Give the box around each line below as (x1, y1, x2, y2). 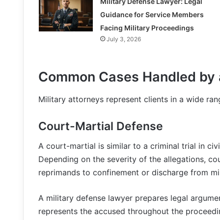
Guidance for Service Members (100, 10, 204, 19)
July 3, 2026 (106, 35, 141, 43)
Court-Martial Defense (38, 119, 163, 133)
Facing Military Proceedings (100, 24, 194, 32)
